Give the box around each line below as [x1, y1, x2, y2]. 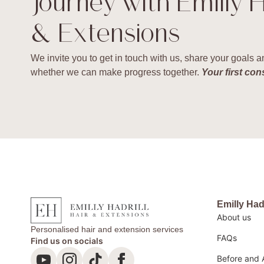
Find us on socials [31, 236, 103, 246]
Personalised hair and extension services [31, 225, 183, 235]
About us [216, 212, 251, 222]
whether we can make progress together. [31, 67, 202, 77]
